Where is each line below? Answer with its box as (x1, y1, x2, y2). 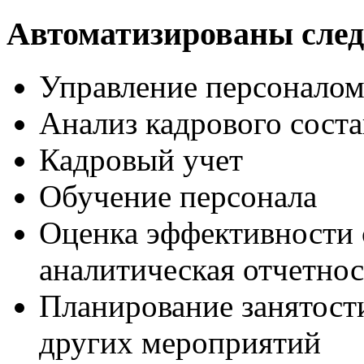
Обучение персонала (39, 178, 317, 214)
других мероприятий (39, 324, 321, 360)
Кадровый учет (39, 141, 243, 177)
